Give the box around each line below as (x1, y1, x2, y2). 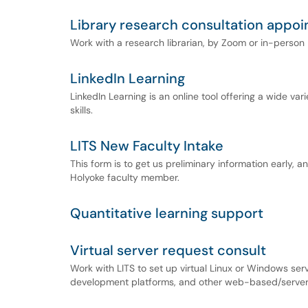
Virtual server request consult (70, 241, 266, 259)
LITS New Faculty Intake (70, 137, 223, 155)
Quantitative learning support (70, 204, 263, 222)
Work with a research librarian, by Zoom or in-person (70, 36, 305, 49)
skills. (70, 104, 93, 116)
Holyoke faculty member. (70, 171, 179, 184)
